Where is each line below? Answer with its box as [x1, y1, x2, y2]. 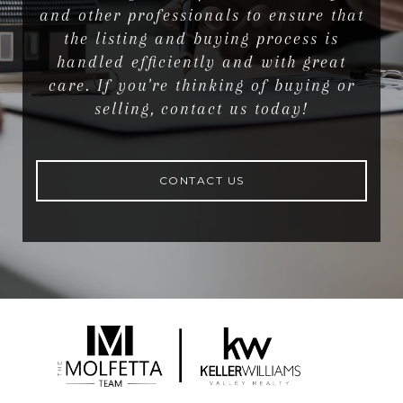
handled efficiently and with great [57, 53, 346, 72]
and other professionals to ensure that [39, 6, 364, 25]
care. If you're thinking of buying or [48, 76, 355, 95]
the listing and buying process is [64, 30, 339, 49]
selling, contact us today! [94, 100, 309, 119]
